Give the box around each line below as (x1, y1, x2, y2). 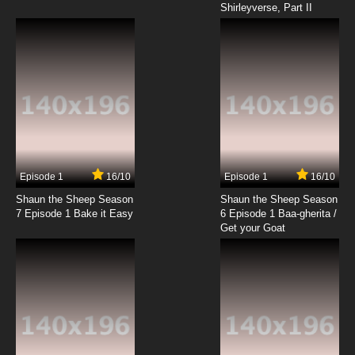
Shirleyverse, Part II (220, 2, 312, 14)
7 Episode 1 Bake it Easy (16, 208, 133, 220)
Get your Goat (220, 222, 285, 235)
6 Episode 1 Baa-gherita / (220, 208, 337, 220)
